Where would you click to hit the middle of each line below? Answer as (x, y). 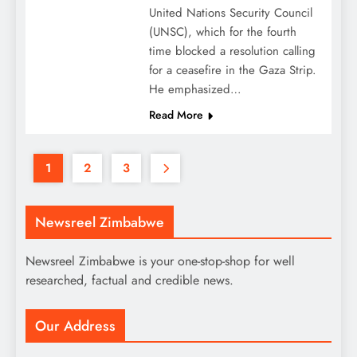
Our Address (75, 326)
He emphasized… (195, 89)
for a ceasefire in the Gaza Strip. (232, 70)
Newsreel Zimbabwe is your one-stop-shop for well (160, 261)
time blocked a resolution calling (232, 51)
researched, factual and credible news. (129, 280)
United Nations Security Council (230, 12)
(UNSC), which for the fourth (222, 31)
